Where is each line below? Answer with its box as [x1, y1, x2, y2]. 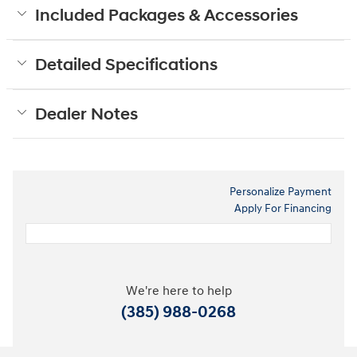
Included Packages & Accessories [35, 6, 298, 27]
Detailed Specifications [35, 55, 218, 76]
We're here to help [125, 284, 232, 300]
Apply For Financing [234, 202, 331, 216]
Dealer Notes [35, 104, 138, 126]
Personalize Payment [229, 185, 331, 199]
